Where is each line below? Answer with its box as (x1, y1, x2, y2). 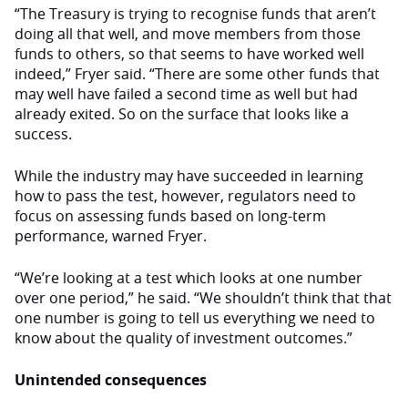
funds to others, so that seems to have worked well (15, 44, 364, 64)
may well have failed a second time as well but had (15, 84, 358, 104)
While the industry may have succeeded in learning (15, 166, 363, 186)
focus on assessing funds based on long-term (15, 206, 326, 226)
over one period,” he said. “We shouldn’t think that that (15, 288, 392, 308)
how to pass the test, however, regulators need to (15, 186, 356, 206)
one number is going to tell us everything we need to (15, 308, 375, 328)
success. (15, 124, 72, 144)
